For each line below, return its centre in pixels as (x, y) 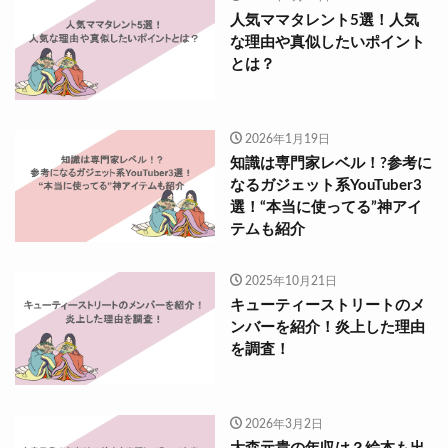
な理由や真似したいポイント (327, 42)
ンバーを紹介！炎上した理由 (327, 327)
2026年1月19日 (287, 138)
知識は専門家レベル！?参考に (331, 163)
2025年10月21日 (290, 281)
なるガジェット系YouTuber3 (326, 185)
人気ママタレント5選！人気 (324, 20)
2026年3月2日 (283, 423)
